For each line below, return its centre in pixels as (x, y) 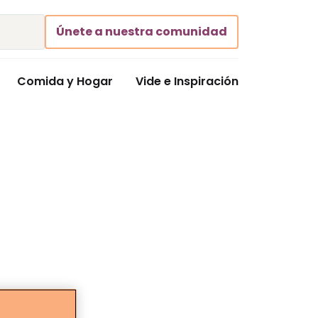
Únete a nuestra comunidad (142, 32)
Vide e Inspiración (187, 81)
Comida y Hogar (65, 81)
